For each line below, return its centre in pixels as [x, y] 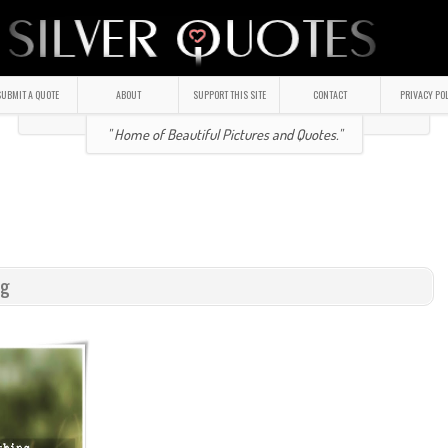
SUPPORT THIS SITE [229, 94]
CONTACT [330, 94]
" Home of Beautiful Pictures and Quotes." [224, 134]
